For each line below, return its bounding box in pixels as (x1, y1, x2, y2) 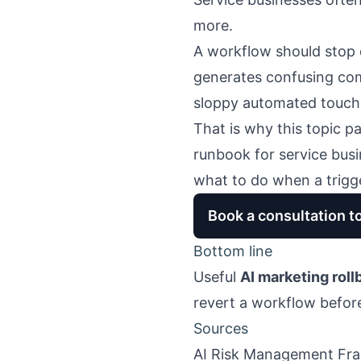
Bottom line (193, 243, 272, 259)
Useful (193, 268, 240, 285)
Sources (193, 320, 248, 337)
